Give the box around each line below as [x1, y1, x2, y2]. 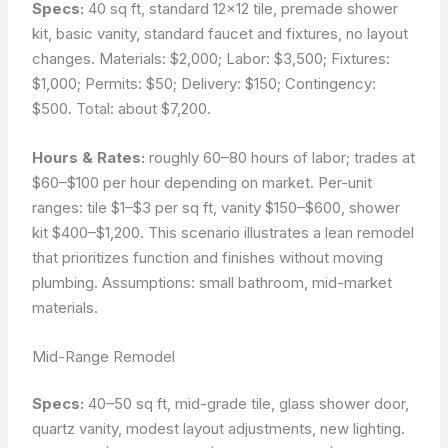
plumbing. [32, 272, 103, 292]
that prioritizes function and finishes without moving [32, 247, 384, 267]
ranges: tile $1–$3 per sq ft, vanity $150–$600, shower [32, 197, 401, 217]
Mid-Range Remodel [32, 346, 176, 366]
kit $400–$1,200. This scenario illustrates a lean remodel [32, 222, 415, 242]
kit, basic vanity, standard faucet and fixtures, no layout [32, 23, 409, 43]
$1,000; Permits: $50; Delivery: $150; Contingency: [32, 73, 377, 93]
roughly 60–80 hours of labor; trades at [145, 147, 416, 167]
